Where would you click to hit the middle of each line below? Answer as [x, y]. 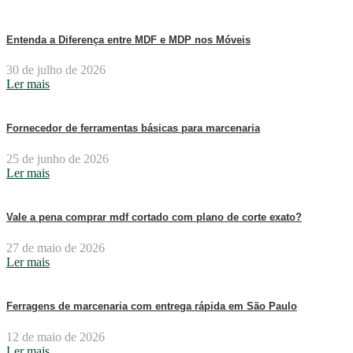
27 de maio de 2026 [56, 248]
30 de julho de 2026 [56, 70]
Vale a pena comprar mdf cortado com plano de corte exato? [154, 217]
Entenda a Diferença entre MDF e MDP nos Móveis [128, 39]
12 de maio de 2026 [56, 336]
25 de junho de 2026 [58, 159]
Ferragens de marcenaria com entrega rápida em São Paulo [152, 306]
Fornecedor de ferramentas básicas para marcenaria [133, 128]
